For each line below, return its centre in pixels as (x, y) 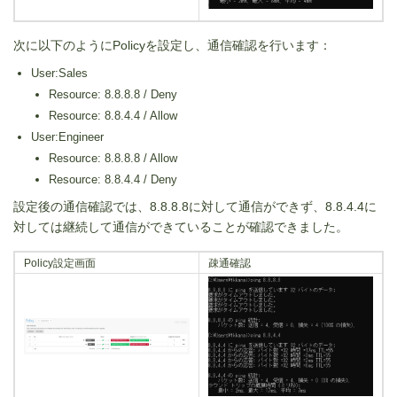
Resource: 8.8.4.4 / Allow (113, 116)
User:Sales (59, 74)
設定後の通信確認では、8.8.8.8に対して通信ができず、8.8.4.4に (195, 207)
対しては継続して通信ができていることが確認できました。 (181, 227)
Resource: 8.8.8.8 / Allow (113, 159)
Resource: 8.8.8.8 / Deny (113, 95)
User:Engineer (67, 137)
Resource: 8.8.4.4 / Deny (113, 180)
